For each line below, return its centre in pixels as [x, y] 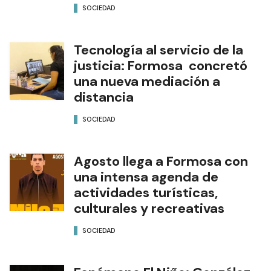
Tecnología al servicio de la [158, 50]
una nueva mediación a [147, 81]
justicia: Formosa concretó [161, 65]
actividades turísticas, [146, 192]
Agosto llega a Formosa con [161, 161]
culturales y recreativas [149, 208]
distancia [104, 97]
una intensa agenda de [146, 177]
